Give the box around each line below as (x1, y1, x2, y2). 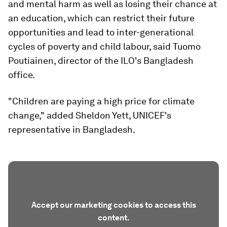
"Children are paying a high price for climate (8, 95, 195, 106)
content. (97, 212, 130, 222)
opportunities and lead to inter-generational (8, 26, 194, 37)
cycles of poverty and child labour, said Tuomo (8, 41, 201, 52)
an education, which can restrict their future (8, 12, 195, 23)
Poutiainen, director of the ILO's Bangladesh (8, 55, 194, 66)
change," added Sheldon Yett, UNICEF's (8, 109, 171, 121)
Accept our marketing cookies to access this (31, 200, 196, 210)
